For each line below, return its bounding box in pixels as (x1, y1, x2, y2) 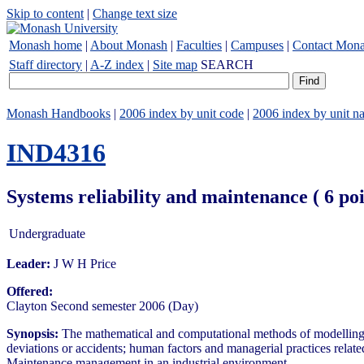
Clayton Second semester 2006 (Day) (6, 298, 198, 313)
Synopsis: (6, 326, 58, 340)
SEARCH (201, 58, 253, 71)
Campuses (231, 38, 284, 52)
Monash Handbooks (6, 106, 110, 120)
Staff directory (9, 58, 82, 71)
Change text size (93, 6, 177, 20)
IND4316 (6, 138, 106, 168)
